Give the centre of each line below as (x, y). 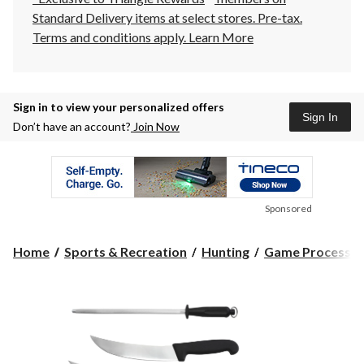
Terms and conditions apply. (110, 37)
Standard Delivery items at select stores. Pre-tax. (167, 18)
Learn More (221, 37)
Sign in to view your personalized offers (119, 107)
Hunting (225, 252)
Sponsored (288, 209)
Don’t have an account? (72, 127)
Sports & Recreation (126, 252)
